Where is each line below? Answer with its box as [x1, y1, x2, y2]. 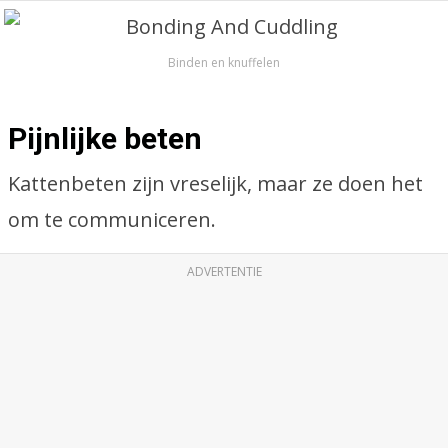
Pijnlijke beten [8, 121, 202, 156]
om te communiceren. [8, 206, 216, 233]
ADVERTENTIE [186, 263, 262, 280]
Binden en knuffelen [168, 54, 280, 71]
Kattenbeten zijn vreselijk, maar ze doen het [8, 170, 423, 197]
